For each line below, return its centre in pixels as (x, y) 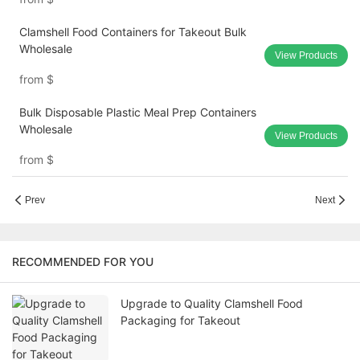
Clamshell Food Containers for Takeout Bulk (133, 32)
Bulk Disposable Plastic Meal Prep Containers (137, 112)
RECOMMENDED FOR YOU (83, 262)
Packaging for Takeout (180, 321)
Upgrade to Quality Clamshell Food (212, 304)
